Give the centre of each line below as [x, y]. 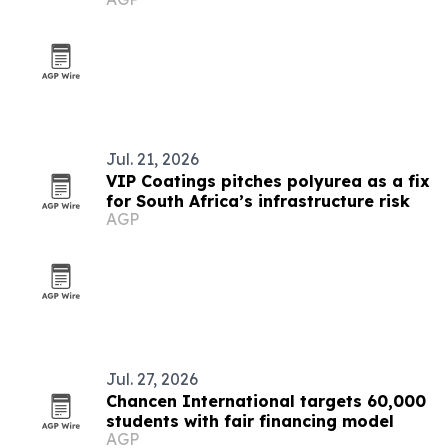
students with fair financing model [250, 421]
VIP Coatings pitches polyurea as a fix [268, 181]
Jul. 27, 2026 [152, 379]
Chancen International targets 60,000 [266, 401]
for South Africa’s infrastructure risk [258, 201]
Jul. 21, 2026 [152, 159]
